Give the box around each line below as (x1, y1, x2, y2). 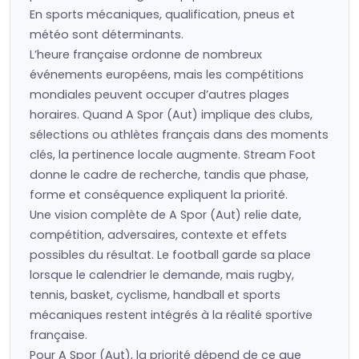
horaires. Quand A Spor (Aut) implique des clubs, (30, 107, 313, 123)
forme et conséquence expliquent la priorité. (30, 187, 288, 203)
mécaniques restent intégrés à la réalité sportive (30, 307, 313, 323)
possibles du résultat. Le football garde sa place (30, 247, 311, 263)
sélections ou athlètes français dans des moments (30, 127, 329, 143)
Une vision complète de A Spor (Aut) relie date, (30, 207, 301, 223)
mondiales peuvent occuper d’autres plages (30, 87, 289, 103)
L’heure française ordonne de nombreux (30, 46, 262, 63)
